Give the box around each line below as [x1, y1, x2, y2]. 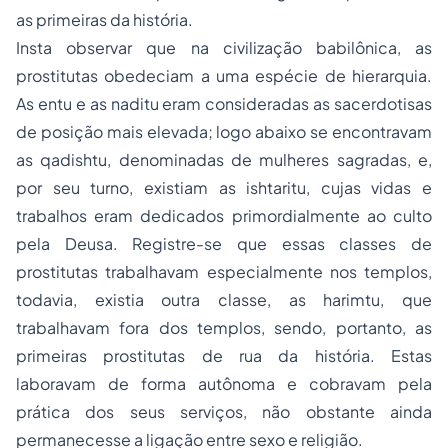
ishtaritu [246, 177, 307, 198]
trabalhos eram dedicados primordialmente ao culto [16, 205, 432, 226]
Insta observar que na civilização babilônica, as [16, 37, 432, 58]
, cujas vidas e [306, 177, 432, 198]
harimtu [323, 289, 381, 310]
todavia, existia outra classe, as [16, 289, 324, 310]
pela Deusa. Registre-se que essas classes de [16, 233, 432, 254]
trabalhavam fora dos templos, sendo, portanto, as [16, 317, 432, 338]
